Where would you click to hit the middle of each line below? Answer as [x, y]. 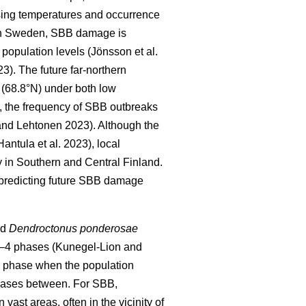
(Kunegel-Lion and [97, 247]
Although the [127, 126]
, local [106, 144]
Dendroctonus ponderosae [73, 229]
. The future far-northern [70, 70]
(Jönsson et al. [123, 52]
